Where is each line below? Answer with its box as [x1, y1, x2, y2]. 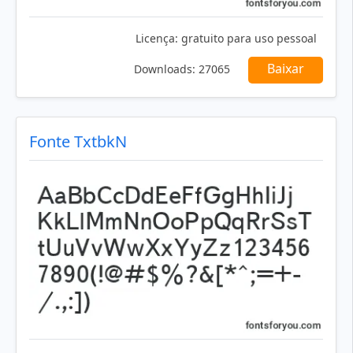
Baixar [267, 59, 304, 77]
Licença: [136, 30, 178, 46]
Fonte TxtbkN [29, 130, 127, 152]
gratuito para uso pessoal [178, 30, 317, 46]
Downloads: [134, 61, 195, 76]
